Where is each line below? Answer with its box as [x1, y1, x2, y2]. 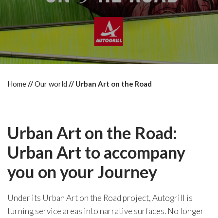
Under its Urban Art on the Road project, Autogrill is [7, 193, 193, 203]
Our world [35, 79, 67, 88]
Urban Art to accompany [7, 142, 185, 162]
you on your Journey [7, 162, 157, 182]
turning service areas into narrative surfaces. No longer [7, 206, 204, 216]
